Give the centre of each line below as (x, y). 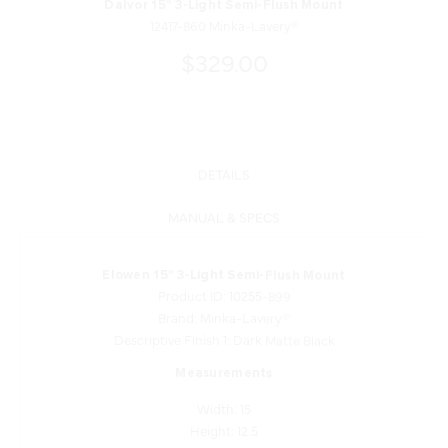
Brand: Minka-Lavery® (224, 289)
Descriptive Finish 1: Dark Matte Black (224, 311)
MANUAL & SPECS (224, 188)
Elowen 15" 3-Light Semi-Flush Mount (224, 248)
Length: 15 (224, 424)
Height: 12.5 (224, 402)
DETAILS (224, 145)
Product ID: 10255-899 (224, 267)
